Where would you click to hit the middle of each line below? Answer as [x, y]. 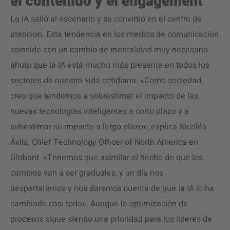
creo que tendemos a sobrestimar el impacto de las [104, 96]
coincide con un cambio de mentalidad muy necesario [109, 50]
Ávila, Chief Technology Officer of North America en [104, 142]
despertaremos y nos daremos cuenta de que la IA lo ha [112, 188]
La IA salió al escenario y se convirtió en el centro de [106, 19]
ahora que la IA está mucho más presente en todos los [110, 65]
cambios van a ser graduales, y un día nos [87, 173]
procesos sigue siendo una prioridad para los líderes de [111, 219]
